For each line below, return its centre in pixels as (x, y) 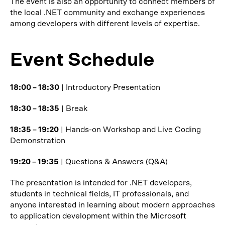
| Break (73, 108)
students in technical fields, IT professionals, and (99, 194)
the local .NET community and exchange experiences (107, 13)
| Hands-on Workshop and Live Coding (130, 130)
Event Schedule (82, 60)
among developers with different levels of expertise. (105, 24)
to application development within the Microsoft (98, 216)
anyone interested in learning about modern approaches (113, 205)
